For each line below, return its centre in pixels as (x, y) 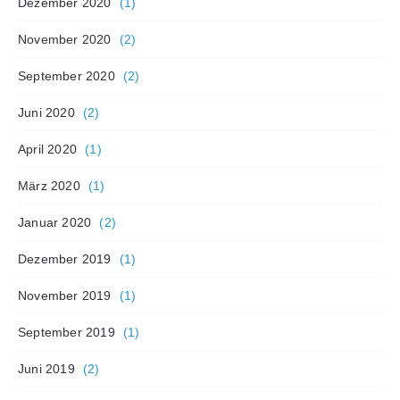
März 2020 (49, 185)
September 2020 (67, 75)
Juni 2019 (46, 368)
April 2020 (47, 149)
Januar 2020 (55, 222)
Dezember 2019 (65, 258)
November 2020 (65, 39)
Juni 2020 (46, 112)
